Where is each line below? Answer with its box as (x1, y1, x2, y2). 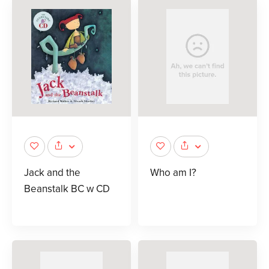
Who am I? (150, 166, 196, 179)
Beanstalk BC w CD (24, 182, 110, 195)
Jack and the (24, 166, 80, 179)
